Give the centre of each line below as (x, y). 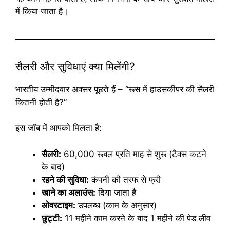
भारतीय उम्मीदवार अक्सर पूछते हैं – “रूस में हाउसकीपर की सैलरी (115, 89)
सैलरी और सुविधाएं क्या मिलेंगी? (75, 66)
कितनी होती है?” (41, 102)
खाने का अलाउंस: (69, 192)
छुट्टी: (52, 218)
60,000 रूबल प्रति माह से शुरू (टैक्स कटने (134, 154)
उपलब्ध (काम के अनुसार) (116, 205)
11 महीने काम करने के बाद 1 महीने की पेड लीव (136, 218)
